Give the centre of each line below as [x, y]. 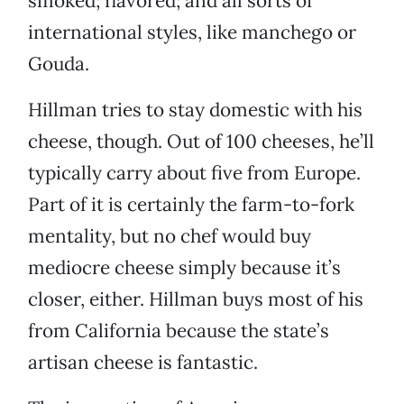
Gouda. [59, 64]
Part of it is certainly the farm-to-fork [191, 205]
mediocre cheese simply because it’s [184, 268]
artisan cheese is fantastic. [143, 363]
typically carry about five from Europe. [194, 173]
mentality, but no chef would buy [170, 236]
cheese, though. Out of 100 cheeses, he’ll [201, 142]
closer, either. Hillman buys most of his [196, 299]
